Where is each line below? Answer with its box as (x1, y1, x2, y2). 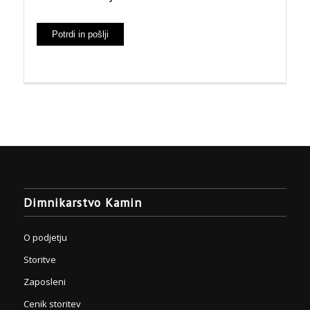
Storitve (23, 253, 56, 266)
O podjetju (23, 230, 67, 244)
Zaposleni (23, 275, 66, 288)
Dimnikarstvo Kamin (23, 194, 142, 210)
